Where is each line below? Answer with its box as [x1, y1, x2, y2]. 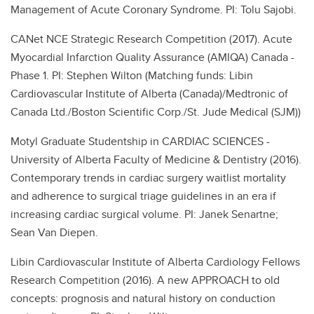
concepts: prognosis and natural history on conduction [11, 290, 275, 306]
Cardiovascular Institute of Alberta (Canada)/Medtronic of [11, 86, 288, 102]
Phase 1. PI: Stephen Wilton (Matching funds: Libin [11, 67, 253, 83]
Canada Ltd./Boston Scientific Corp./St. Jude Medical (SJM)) [11, 104, 301, 120]
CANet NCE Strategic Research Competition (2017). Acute [11, 31, 292, 47]
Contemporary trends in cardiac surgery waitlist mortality [11, 170, 286, 186]
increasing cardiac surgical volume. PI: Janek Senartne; [11, 206, 278, 222]
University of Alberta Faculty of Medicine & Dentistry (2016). [11, 151, 301, 168]
